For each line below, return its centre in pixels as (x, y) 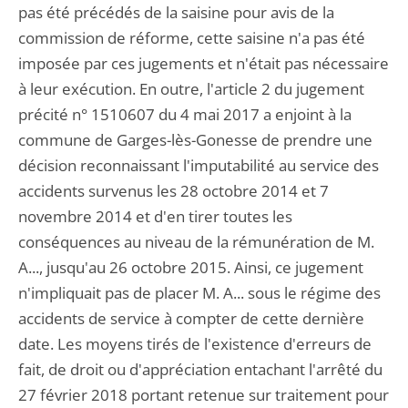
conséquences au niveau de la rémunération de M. (196, 242)
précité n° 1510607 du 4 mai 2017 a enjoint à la (185, 114)
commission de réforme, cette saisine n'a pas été (192, 38)
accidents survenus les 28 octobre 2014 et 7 (173, 191)
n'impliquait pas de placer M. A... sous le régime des (199, 293)
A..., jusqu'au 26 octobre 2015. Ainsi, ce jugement (191, 267)
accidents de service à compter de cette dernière (191, 318)
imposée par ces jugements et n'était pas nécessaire (204, 63)
